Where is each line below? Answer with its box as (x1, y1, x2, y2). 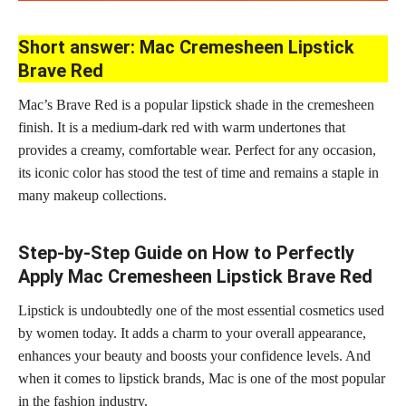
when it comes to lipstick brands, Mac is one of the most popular (18, 370, 385, 386)
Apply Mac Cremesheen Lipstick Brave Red (18, 265, 372, 287)
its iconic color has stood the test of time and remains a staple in (18, 164, 379, 180)
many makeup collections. (18, 187, 167, 203)
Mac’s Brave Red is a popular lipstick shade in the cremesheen (18, 96, 374, 112)
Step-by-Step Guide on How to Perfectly (18, 241, 354, 264)
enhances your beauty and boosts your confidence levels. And (18, 347, 371, 363)
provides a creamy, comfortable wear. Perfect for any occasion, (18, 141, 376, 158)
